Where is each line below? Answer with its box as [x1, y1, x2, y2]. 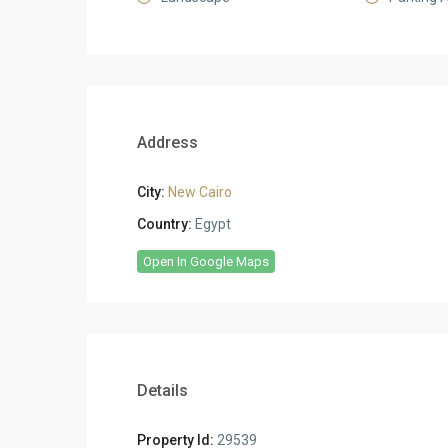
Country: [137, 216, 192, 232]
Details [137, 381, 188, 400]
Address [137, 133, 198, 152]
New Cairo [168, 184, 232, 200]
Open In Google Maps [143, 254, 269, 269]
